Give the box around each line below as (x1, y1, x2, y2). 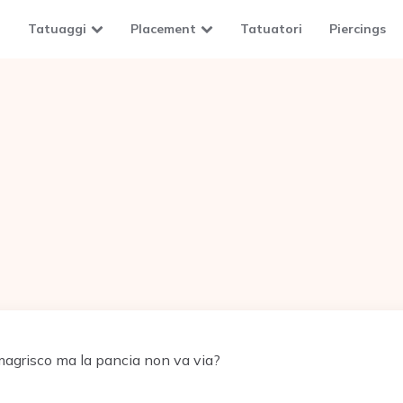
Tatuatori (240, 21, 302, 37)
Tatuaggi (28, 21, 86, 37)
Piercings (329, 21, 386, 37)
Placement (130, 21, 196, 37)
